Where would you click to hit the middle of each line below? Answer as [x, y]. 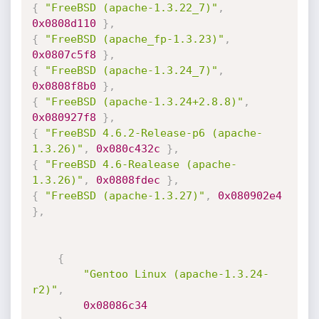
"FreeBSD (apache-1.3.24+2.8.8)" [144, 102]
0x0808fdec [128, 180]
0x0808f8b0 [64, 86]
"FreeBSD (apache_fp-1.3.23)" [134, 39]
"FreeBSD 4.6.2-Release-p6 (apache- [153, 133]
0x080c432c [128, 149]
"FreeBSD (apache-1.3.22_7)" [131, 8]
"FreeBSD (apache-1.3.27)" [125, 196]
